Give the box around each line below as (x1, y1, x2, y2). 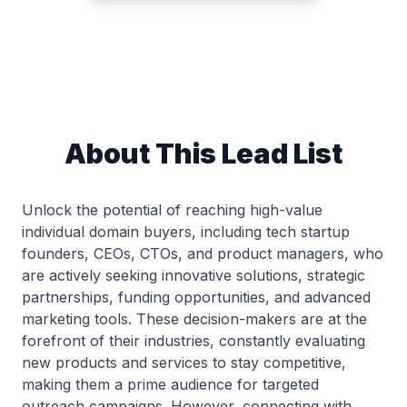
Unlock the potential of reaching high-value (22, 201, 323, 219)
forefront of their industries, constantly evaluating (22, 332, 365, 350)
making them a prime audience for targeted (22, 375, 319, 393)
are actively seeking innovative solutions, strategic (22, 266, 365, 284)
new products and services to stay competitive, (22, 353, 346, 372)
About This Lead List (65, 137, 342, 170)
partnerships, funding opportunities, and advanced (22, 288, 371, 306)
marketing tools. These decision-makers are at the (22, 310, 367, 328)
